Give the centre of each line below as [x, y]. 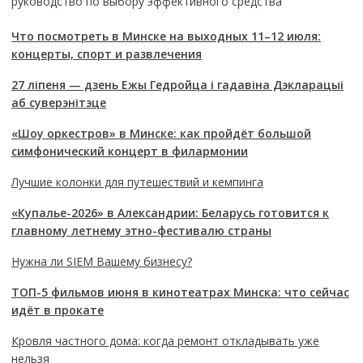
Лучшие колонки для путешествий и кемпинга [137, 182]
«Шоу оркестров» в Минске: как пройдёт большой [161, 134]
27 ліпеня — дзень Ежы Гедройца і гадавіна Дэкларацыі [177, 85]
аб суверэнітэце [58, 103]
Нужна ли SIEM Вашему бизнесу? [101, 262]
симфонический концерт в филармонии [129, 152]
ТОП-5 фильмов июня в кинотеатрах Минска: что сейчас [180, 293]
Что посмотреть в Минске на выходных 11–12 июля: [166, 36]
